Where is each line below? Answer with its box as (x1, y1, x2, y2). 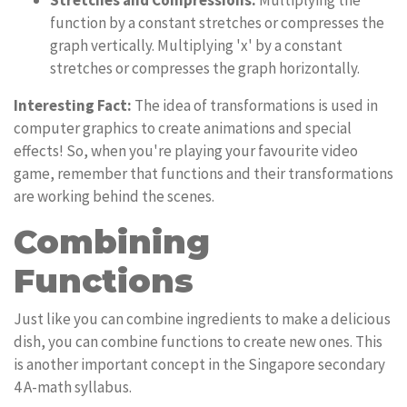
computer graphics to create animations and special (14, 118, 352, 138)
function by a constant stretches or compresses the (50, 13, 384, 33)
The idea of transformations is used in (132, 95, 378, 115)
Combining (14, 222, 210, 262)
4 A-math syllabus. (14, 377, 132, 397)
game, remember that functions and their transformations (14, 164, 393, 184)
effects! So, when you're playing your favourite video (14, 141, 358, 161)
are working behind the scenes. (14, 186, 214, 206)
